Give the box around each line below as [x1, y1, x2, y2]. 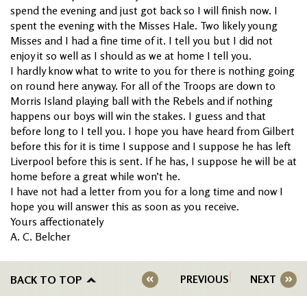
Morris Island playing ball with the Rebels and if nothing [10, 94, 273, 108]
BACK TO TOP [10, 273, 82, 287]
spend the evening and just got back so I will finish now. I [10, 3, 278, 18]
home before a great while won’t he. [10, 169, 180, 184]
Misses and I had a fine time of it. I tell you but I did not [10, 34, 273, 48]
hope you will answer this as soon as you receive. [10, 199, 239, 214]
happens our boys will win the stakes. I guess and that [10, 109, 266, 123]
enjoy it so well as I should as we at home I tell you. [10, 49, 251, 63]
